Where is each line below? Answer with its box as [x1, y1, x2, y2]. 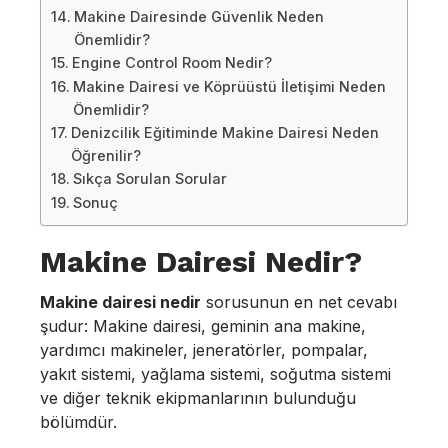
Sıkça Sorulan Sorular [72, 170, 227, 187]
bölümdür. [40, 412, 117, 432]
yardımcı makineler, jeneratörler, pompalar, [40, 340, 368, 360]
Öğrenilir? [70, 147, 141, 164]
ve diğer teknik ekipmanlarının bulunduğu [40, 388, 356, 408]
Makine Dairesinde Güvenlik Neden [73, 8, 324, 25]
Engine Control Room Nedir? [71, 54, 272, 71]
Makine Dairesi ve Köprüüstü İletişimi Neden [72, 78, 386, 95]
